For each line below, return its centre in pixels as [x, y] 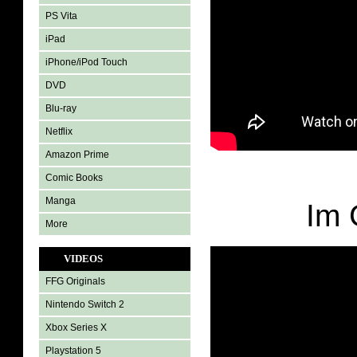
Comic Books [74, 178]
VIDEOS [83, 259]
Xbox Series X [76, 328]
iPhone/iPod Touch [86, 62]
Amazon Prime [77, 155]
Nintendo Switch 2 [85, 304]
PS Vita [61, 16]
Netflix [59, 131]
